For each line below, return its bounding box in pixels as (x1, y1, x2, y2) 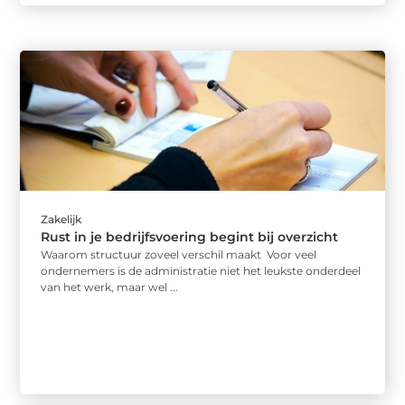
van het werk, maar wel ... (41, 279, 179, 294)
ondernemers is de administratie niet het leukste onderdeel (41, 263, 362, 278)
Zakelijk (41, 212, 82, 226)
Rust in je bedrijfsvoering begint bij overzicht (41, 228, 339, 245)
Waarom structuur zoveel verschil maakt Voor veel (41, 247, 317, 261)
